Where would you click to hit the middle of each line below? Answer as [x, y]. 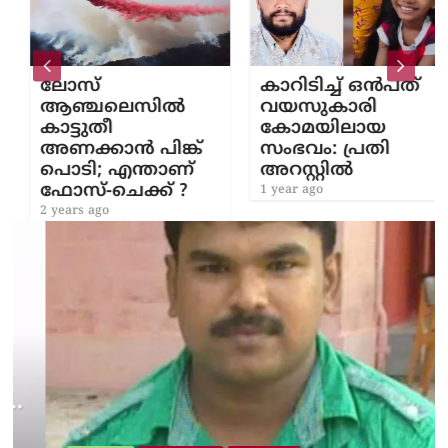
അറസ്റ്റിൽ [292, 170]
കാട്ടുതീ [62, 128]
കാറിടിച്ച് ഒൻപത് [325, 86]
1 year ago [277, 190]
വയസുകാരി [304, 107]
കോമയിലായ [308, 128]
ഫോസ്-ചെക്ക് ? [99, 191]
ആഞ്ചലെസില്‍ [98, 107]
